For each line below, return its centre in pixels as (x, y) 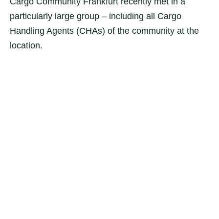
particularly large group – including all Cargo (96, 16)
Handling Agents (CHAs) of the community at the (104, 31)
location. (26, 45)
